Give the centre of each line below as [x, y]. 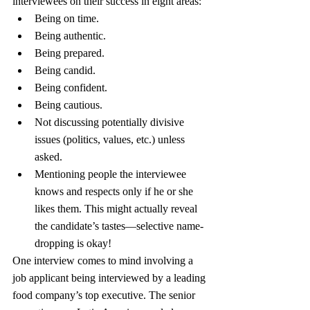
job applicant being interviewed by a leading [110, 277]
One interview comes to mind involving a [104, 260]
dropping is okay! [73, 243]
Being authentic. [70, 35]
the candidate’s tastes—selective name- [119, 226]
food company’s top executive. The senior [105, 295]
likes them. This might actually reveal [117, 208]
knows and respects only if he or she [115, 191]
